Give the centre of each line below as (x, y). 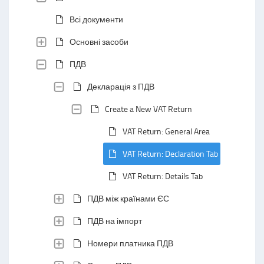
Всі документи (96, 19)
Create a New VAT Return (148, 109)
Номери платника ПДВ (130, 243)
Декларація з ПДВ (121, 86)
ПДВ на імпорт (115, 221)
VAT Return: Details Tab (163, 176)
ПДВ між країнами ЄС (128, 198)
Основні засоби (99, 42)
